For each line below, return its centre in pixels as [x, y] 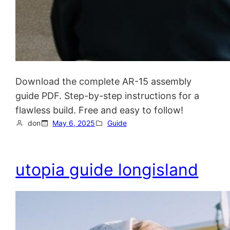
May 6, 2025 [74, 123]
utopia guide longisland [107, 170]
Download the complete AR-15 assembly [104, 81]
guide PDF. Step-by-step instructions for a [108, 95]
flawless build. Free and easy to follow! [100, 110]
